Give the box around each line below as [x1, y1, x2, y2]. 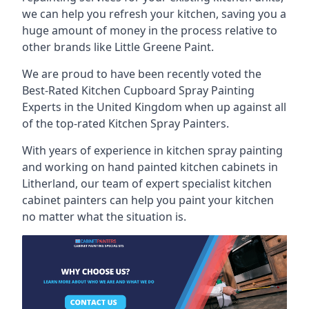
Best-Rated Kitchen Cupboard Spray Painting [22, 83, 255, 98]
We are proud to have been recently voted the [22, 66, 261, 81]
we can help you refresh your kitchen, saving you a [22, 6, 286, 21]
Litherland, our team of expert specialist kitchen [22, 176, 272, 191]
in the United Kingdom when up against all [61, 99, 286, 114]
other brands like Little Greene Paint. [22, 39, 214, 54]
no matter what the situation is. [22, 209, 186, 224]
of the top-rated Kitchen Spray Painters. [22, 116, 229, 131]
